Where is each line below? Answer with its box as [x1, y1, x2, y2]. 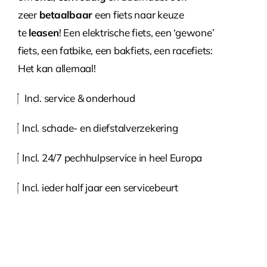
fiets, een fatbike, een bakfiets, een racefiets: [18, 44, 213, 57]
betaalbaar [39, 8, 93, 21]
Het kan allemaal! [18, 61, 96, 74]
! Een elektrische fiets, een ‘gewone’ [58, 26, 215, 39]
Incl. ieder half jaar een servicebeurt [18, 181, 178, 194]
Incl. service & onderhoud [18, 91, 135, 104]
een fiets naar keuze [92, 8, 184, 21]
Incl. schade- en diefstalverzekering [18, 121, 178, 134]
